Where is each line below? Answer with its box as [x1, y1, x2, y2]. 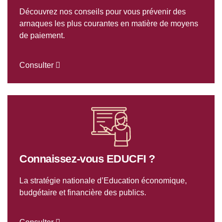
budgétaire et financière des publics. [19, 188, 146, 197]
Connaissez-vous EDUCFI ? [19, 153, 155, 166]
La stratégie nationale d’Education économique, [19, 176, 187, 185]
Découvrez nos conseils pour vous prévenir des [19, 7, 186, 16]
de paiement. [19, 31, 65, 40]
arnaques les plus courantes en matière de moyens [19, 19, 198, 28]
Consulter [19, 61, 55, 70]
